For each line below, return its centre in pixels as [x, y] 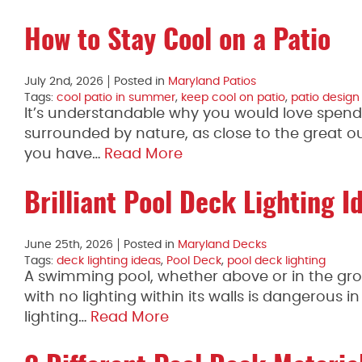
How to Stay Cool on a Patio [177, 42]
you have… [64, 154]
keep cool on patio [233, 98]
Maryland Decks [222, 245]
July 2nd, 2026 [64, 82]
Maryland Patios [212, 82]
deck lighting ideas [109, 261]
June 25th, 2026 [69, 245]
